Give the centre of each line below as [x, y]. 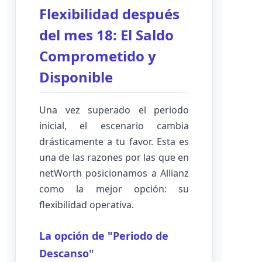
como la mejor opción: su [114, 189]
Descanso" [67, 253]
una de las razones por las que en [114, 157]
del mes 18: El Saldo [106, 35]
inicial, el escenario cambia [114, 126]
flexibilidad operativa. [87, 205]
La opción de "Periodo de [104, 236]
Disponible [76, 77]
